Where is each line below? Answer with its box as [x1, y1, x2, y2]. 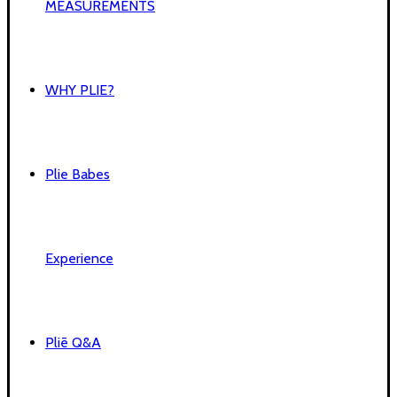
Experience [45, 250, 113, 267]
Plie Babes [45, 166, 110, 183]
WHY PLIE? [45, 82, 114, 98]
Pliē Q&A [45, 334, 101, 351]
